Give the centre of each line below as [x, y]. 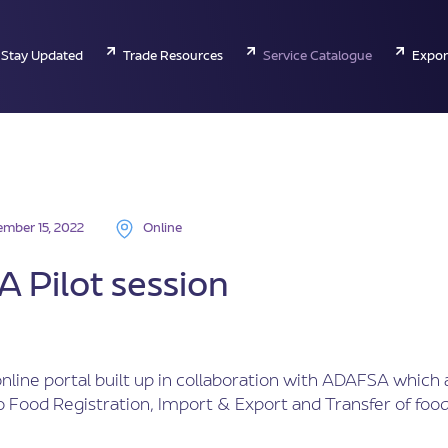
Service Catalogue [317, 56]
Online [162, 229]
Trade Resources [172, 56]
